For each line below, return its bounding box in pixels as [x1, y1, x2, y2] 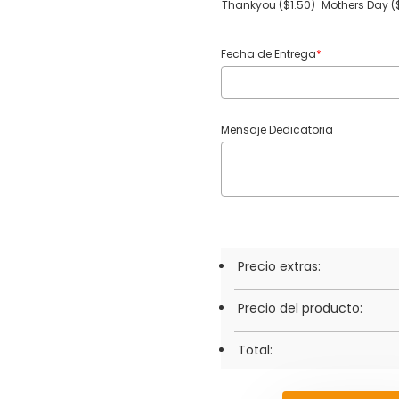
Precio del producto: [238, 298, 362, 317]
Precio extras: [238, 256, 321, 275]
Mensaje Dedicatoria [221, 121, 333, 137]
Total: [238, 340, 273, 359]
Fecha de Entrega [221, 45, 316, 61]
